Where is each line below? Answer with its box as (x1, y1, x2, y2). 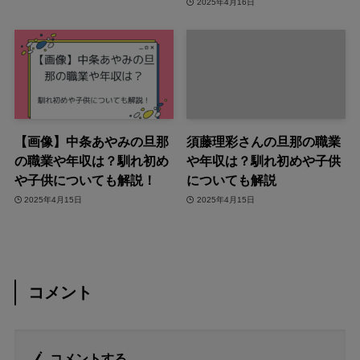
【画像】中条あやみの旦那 (14, 134, 169, 149)
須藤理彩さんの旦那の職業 (186, 134, 342, 149)
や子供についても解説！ (14, 173, 156, 188)
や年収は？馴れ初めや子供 (186, 153, 342, 169)
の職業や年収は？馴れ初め (14, 153, 169, 169)
